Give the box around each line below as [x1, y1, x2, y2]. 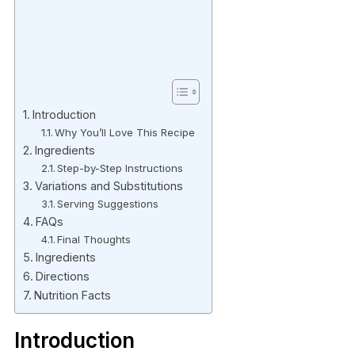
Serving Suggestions [57, 197, 159, 210]
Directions [35, 269, 90, 283]
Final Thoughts [57, 232, 132, 246]
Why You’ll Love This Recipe [55, 125, 196, 139]
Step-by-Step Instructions [57, 161, 184, 174]
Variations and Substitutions [34, 178, 183, 193]
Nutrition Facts [33, 288, 111, 302]
